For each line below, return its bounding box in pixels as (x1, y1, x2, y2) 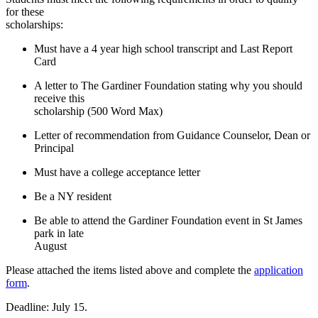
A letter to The (34, 79, 102, 92)
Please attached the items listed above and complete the (6, 263, 254, 276)
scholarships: (6, 18, 63, 31)
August (34, 239, 67, 252)
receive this (34, 92, 84, 104)
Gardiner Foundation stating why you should (102, 79, 302, 92)
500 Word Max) (91, 104, 163, 117)
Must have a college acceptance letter (34, 165, 200, 178)
